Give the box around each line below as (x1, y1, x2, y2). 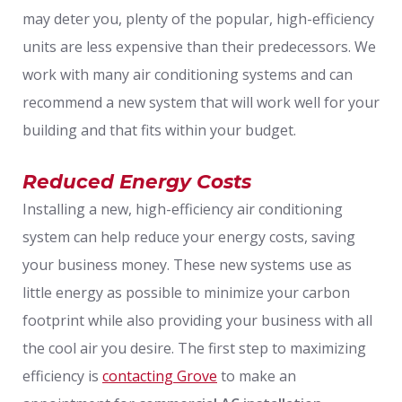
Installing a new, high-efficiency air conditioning (22, 198, 343, 219)
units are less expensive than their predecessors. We (22, 36, 376, 57)
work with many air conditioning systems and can (22, 64, 353, 84)
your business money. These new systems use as (22, 254, 352, 275)
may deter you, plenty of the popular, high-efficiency (22, 8, 374, 29)
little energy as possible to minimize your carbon (22, 282, 350, 302)
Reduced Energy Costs (22, 169, 251, 193)
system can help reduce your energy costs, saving (22, 226, 355, 247)
